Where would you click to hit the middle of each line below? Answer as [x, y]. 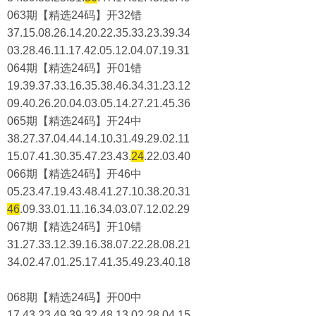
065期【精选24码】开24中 [74, 121]
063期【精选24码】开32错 [74, 15]
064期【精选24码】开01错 [74, 68]
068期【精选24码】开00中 [74, 297]
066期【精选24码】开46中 [74, 174]
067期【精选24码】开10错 [74, 227]
